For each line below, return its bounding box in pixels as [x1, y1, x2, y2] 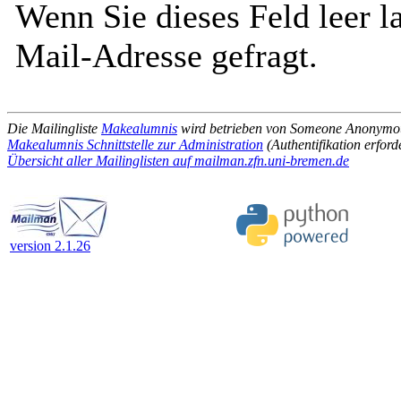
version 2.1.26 [10, 238, 90, 253]
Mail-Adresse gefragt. [15, 37, 318, 74]
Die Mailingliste [7, 121, 101, 136]
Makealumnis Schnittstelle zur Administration [7, 137, 263, 152]
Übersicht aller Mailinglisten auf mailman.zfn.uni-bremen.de [7, 153, 349, 168]
